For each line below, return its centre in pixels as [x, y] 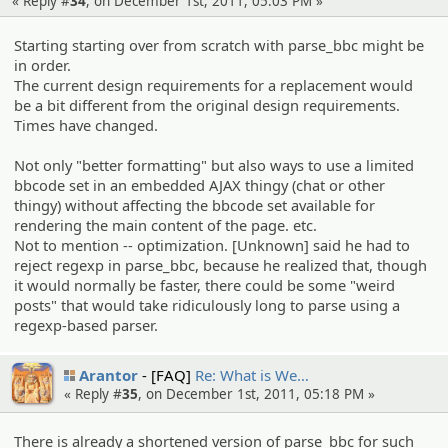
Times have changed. [86, 124]
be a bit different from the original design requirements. [207, 104]
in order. [43, 64]
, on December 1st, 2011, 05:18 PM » [256, 394]
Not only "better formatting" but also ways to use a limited [214, 164]
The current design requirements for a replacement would [214, 84]
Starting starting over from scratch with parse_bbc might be [219, 44]
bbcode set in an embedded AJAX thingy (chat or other [200, 184]
